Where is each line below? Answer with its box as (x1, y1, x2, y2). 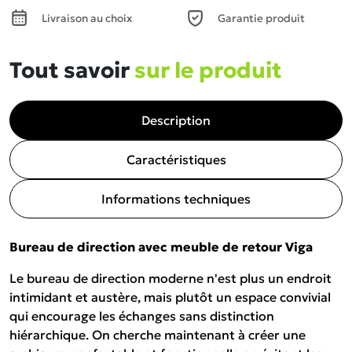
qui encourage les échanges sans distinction (9, 308, 274, 324)
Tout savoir (9, 57, 134, 84)
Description (141, 112, 211, 128)
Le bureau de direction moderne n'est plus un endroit (9, 270, 332, 286)
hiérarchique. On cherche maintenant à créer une (9, 327, 306, 343)
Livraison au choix (42, 11, 132, 25)
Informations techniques (101, 191, 251, 207)
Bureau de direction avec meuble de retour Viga (9, 239, 313, 255)
